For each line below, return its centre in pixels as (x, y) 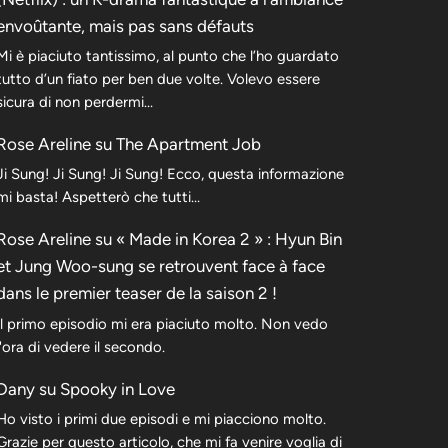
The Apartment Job (188, 144)
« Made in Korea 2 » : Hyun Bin (229, 239)
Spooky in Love (117, 388)
